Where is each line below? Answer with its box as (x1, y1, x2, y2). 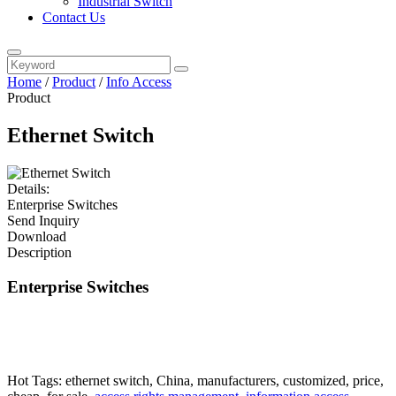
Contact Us (42, 10, 105, 25)
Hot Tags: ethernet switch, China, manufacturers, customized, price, (7, 373, 384, 389)
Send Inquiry (7, 212, 80, 228)
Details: (7, 180, 49, 196)
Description (7, 244, 72, 260)
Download (7, 228, 66, 244)
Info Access (106, 74, 171, 89)
